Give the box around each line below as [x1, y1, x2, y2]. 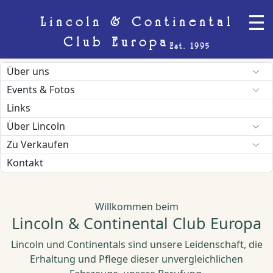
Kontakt [7, 156, 43, 169]
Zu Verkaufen [7, 138, 69, 151]
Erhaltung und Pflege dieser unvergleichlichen [30, 252, 243, 266]
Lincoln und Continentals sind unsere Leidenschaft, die [10, 238, 263, 251]
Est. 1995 [169, 41, 210, 52]
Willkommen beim [94, 200, 179, 213]
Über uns [7, 65, 49, 78]
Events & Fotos [7, 83, 75, 96]
